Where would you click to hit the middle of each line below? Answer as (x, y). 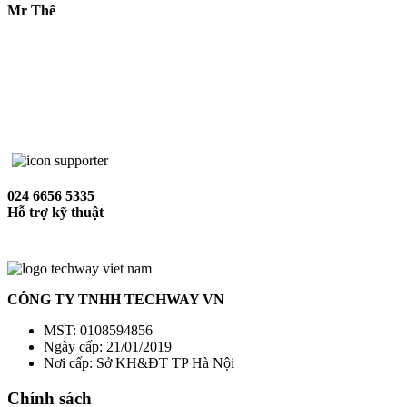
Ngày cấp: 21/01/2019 (108, 347)
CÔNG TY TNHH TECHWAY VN (116, 300)
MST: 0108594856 (98, 331)
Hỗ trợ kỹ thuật (55, 213)
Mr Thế (31, 11)
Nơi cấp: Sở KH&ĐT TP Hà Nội (139, 363)
